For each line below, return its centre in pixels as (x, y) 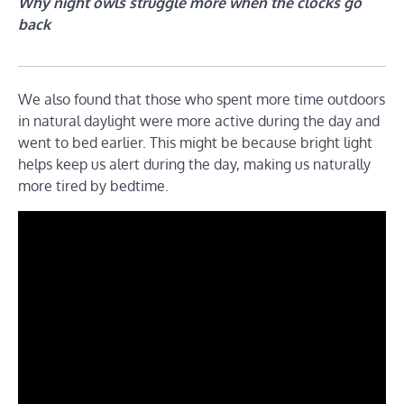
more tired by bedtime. (93, 186)
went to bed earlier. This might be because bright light (195, 143)
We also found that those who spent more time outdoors (202, 100)
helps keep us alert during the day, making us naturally (194, 165)
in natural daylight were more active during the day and (199, 121)
